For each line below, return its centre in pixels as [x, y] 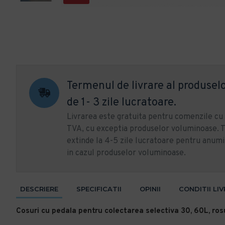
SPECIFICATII [99, 189]
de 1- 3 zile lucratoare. [122, 103]
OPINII [150, 189]
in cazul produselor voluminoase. [126, 153]
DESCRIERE [39, 189]
